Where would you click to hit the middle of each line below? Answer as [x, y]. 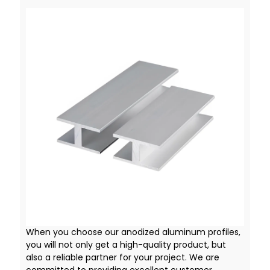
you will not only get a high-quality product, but [126, 244]
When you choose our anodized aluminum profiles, [133, 232]
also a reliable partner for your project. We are [122, 257]
